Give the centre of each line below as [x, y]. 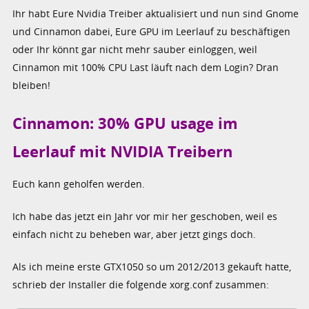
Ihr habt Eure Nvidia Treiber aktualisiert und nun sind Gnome [156, 14]
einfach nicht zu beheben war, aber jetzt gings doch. [134, 234]
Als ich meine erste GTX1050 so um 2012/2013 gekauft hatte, [152, 266]
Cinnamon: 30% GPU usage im [126, 123]
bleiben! [32, 86]
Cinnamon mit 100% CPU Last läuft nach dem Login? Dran [146, 68]
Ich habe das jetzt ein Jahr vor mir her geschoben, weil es [145, 216]
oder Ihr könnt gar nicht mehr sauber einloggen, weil [135, 50]
